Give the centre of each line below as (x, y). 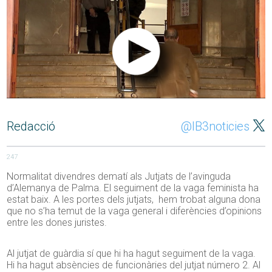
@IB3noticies (215, 127)
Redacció (31, 127)
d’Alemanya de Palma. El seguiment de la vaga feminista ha (133, 188)
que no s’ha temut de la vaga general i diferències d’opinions (134, 211)
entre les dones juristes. (57, 223)
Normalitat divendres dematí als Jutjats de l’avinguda (119, 177)
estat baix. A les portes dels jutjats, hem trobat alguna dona (134, 200)
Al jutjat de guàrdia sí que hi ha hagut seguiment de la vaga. (131, 254)
